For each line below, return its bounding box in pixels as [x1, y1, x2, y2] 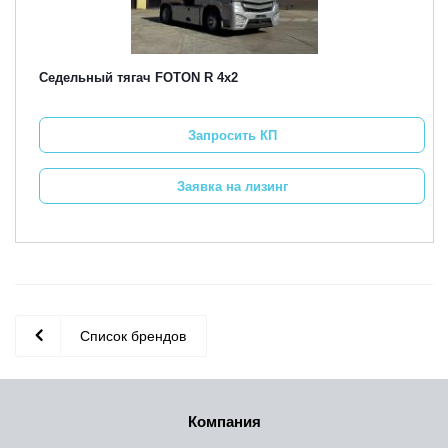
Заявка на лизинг [176, 178, 288, 194]
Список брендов [80, 328, 186, 344]
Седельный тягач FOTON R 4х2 [39, 70, 238, 85]
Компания [187, 413, 261, 430]
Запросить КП [187, 127, 277, 143]
